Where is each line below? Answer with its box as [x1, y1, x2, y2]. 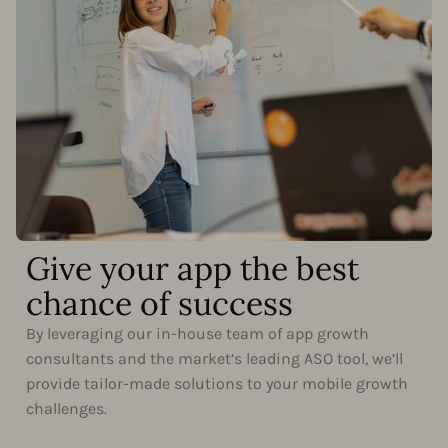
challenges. [26, 398, 107, 418]
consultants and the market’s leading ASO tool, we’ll [26, 348, 403, 368]
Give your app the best [26, 247, 359, 289]
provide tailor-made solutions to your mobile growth [26, 373, 408, 393]
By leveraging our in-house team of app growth [26, 323, 369, 343]
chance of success [26, 282, 293, 324]
